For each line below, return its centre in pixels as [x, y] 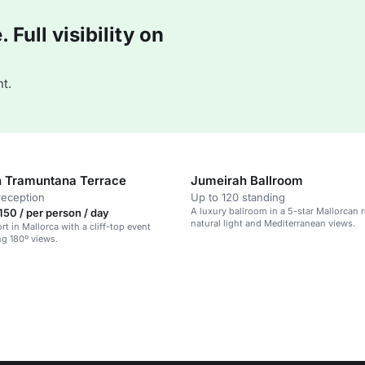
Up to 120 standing [238, 197]
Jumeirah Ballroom [247, 180]
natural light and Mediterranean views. [273, 223]
